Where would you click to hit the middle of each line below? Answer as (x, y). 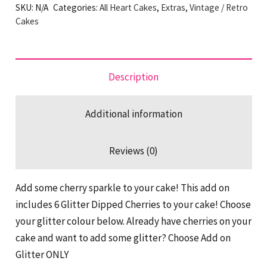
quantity (33, 29)
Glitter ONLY (42, 254)
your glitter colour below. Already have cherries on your (133, 221)
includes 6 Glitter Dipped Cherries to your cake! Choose (133, 204)
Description (133, 77)
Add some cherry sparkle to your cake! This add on (122, 187)
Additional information (133, 114)
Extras (173, 7)
